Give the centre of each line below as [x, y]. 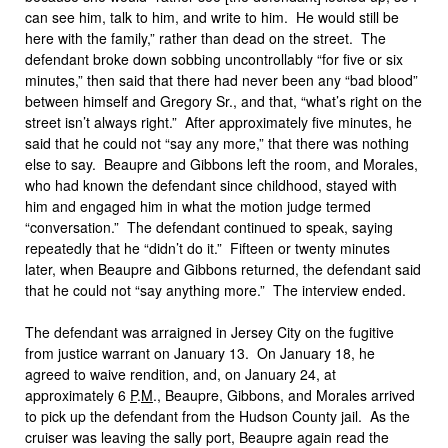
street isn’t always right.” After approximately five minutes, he [218, 122]
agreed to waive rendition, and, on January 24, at [180, 374]
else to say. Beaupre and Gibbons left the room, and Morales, [221, 164]
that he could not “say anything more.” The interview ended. [215, 290]
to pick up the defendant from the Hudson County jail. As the [217, 416]
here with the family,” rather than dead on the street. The [205, 38]
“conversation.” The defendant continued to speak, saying [209, 227]
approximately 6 [77, 395]
